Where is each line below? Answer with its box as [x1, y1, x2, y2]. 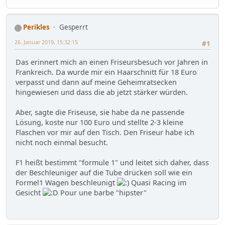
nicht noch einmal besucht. [16, 137, 108, 147]
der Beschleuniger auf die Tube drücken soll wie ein [16, 167, 192, 177]
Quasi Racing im [129, 177, 186, 187]
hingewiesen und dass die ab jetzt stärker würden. [16, 87, 188, 97]
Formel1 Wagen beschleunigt [16, 177, 117, 187]
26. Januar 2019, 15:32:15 [15, 38, 78, 46]
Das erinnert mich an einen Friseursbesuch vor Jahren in [16, 57, 208, 67]
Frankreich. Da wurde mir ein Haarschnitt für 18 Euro [16, 67, 197, 77]
